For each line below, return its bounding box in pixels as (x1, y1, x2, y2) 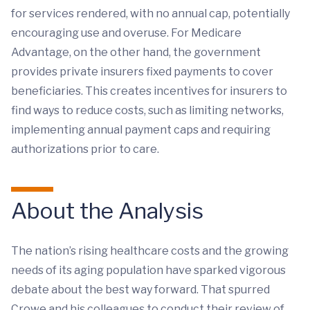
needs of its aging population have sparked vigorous (11, 264, 286, 277)
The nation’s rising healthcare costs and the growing (11, 244, 289, 258)
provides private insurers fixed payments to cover (11, 65, 273, 79)
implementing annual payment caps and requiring (11, 123, 271, 137)
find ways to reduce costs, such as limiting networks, (11, 104, 284, 118)
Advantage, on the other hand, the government (11, 46, 261, 60)
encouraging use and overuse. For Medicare (11, 26, 241, 40)
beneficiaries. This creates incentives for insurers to (11, 84, 287, 98)
